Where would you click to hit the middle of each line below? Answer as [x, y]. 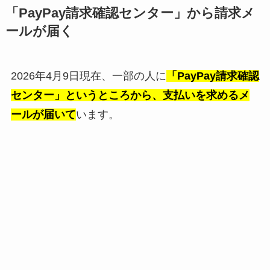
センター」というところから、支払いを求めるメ [130, 95]
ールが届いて [43, 114]
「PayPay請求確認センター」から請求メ [130, 13]
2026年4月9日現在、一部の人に [88, 76]
